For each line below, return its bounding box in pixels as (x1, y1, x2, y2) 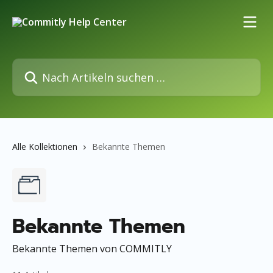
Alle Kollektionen (12, 141, 77, 152)
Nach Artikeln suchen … (12, 58, 118, 72)
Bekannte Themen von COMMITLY (12, 242, 172, 255)
